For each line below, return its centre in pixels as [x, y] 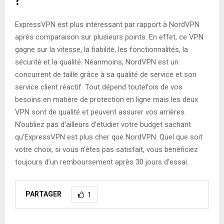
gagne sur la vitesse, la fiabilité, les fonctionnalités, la [101, 49]
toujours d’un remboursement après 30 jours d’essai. [102, 162]
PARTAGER [43, 194]
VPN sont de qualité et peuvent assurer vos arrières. [100, 112]
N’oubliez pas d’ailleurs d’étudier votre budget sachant [103, 124]
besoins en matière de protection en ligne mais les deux [106, 99]
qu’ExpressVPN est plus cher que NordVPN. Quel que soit [109, 137]
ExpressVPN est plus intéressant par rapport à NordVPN [107, 24]
